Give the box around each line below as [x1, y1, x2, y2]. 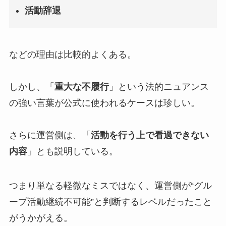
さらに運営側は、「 [9, 130, 91, 141]
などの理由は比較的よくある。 [9, 49, 136, 60]
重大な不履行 [54, 82, 109, 92]
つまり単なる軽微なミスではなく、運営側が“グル [9, 180, 212, 191]
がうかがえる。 [9, 212, 73, 223]
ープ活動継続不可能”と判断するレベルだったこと [9, 196, 212, 207]
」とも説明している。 [27, 146, 118, 157]
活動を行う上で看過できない [90, 130, 209, 141]
